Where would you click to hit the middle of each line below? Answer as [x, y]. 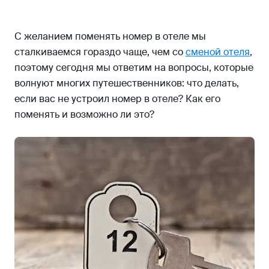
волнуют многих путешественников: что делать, [127, 83]
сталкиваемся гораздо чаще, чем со [100, 52]
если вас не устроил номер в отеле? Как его [117, 99]
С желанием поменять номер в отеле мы [110, 36]
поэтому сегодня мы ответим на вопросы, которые [134, 68]
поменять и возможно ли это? [84, 114]
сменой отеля [218, 52]
